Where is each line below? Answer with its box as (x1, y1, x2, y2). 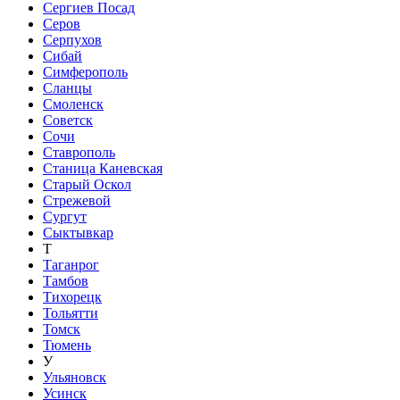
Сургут (43, 208, 87, 224)
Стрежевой (43, 192, 111, 208)
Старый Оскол (43, 176, 131, 192)
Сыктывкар (43, 224, 113, 240)
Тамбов (43, 272, 88, 288)
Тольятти (43, 304, 98, 321)
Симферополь (43, 63, 128, 79)
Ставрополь (43, 144, 115, 160)
